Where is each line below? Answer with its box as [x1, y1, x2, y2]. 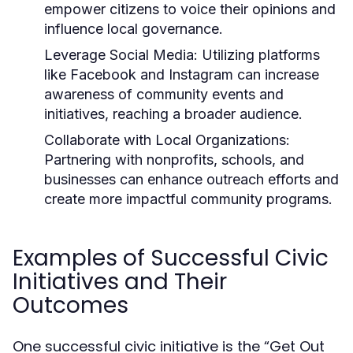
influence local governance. [44, 20, 223, 37]
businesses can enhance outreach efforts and [44, 171, 339, 188]
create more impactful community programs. [44, 191, 333, 207]
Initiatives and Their [13, 266, 227, 297]
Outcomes [13, 290, 128, 321]
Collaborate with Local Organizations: [44, 132, 290, 148]
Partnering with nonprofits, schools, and [44, 151, 304, 168]
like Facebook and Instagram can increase [44, 66, 319, 83]
